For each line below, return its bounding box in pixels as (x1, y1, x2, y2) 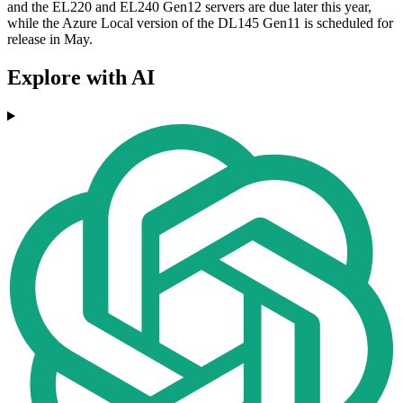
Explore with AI (7, 66, 155, 90)
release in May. (7, 31, 93, 48)
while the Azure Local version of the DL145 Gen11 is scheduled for (7, 15, 393, 31)
